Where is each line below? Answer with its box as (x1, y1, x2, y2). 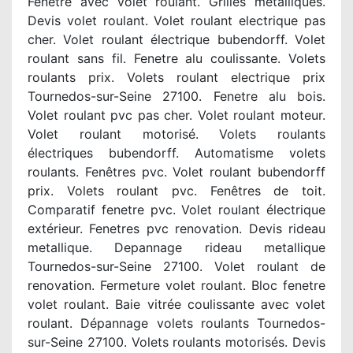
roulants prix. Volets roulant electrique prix (28, 69, 325, 85)
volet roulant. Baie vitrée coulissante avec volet (28, 296, 325, 312)
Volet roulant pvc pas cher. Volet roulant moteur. (28, 107, 325, 123)
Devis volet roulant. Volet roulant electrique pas (28, 13, 325, 28)
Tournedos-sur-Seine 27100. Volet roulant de (28, 258, 325, 274)
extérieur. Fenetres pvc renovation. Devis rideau (28, 221, 325, 236)
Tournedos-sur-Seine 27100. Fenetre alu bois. (28, 88, 325, 104)
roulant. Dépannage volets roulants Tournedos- (28, 315, 325, 331)
